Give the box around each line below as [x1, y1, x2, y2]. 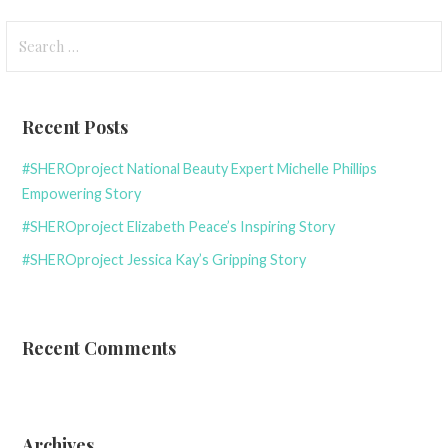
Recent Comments [22, 335, 177, 360]
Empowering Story [22, 185, 142, 203]
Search [5, 21, 54, 42]
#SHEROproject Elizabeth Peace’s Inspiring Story [22, 218, 336, 236]
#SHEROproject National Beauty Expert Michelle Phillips [22, 160, 378, 178]
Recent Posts [22, 114, 129, 139]
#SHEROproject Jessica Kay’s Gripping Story [22, 251, 307, 269]
